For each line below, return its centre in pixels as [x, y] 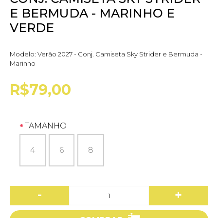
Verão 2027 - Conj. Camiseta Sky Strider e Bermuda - [120, 54]
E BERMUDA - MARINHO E [92, 13]
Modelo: [24, 54]
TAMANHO [46, 126]
